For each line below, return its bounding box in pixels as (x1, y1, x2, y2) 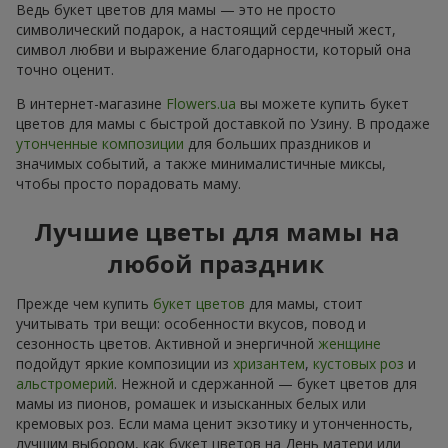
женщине (318, 333, 381, 353)
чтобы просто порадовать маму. (16, 173, 241, 193)
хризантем (233, 353, 305, 373)
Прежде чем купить (16, 293, 153, 313)
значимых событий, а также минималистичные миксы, (16, 153, 386, 173)
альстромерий (16, 373, 114, 393)
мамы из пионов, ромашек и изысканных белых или (16, 393, 366, 413)
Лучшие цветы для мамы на (33, 214, 399, 248)
